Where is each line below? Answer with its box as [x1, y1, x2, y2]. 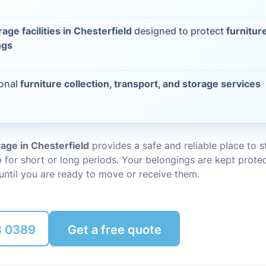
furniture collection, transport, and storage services [20, 78, 261, 90]
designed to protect [132, 25, 227, 37]
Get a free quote [68, 223, 162, 237]
